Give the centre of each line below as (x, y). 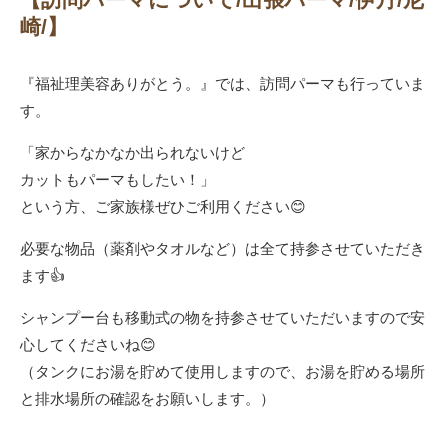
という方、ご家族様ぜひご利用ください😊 (163, 206)
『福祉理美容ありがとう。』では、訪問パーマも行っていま (222, 83)
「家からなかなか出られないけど (132, 152)
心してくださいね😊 (88, 344)
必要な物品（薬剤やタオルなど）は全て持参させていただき (222, 248)
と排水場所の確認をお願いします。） (147, 398)
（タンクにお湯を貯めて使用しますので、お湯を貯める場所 (222, 371)
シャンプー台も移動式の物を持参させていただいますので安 (222, 317)
